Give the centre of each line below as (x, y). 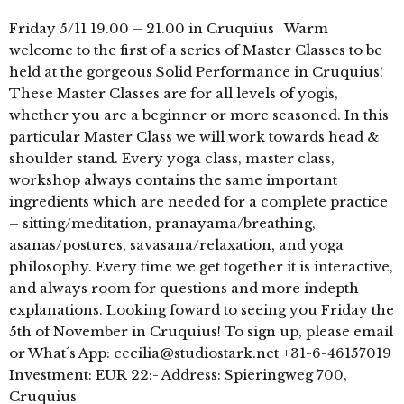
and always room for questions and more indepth (184, 288)
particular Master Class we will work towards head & (194, 136)
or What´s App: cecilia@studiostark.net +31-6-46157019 (200, 353)
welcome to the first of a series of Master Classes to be (196, 50)
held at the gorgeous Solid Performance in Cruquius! (196, 71)
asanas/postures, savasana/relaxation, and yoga (176, 244)
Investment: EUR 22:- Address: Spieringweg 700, (178, 374)
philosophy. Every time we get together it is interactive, (201, 266)
